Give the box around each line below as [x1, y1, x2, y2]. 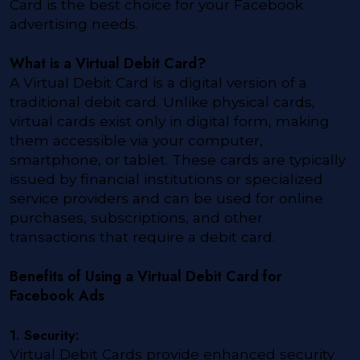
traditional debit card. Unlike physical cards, [10, 93, 315, 111]
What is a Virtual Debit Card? [10, 53, 206, 75]
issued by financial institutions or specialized [10, 170, 323, 188]
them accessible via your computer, [10, 132, 263, 149]
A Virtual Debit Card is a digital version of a [10, 74, 307, 92]
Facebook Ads [10, 285, 104, 307]
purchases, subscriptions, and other [10, 209, 263, 227]
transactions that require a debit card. [10, 228, 275, 246]
